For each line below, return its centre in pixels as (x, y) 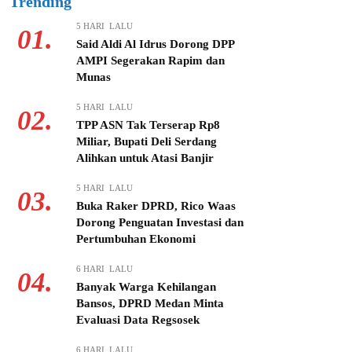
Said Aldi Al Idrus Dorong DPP (155, 44)
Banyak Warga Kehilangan (146, 287)
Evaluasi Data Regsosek (138, 320)
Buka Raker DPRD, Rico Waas (156, 206)
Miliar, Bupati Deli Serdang (147, 142)
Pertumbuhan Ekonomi (136, 239)
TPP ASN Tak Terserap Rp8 (148, 125)
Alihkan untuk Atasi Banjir (145, 158)
